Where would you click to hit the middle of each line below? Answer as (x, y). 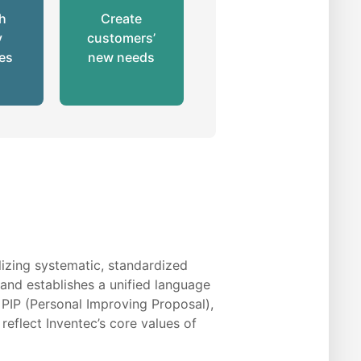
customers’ (122, 38)
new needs (122, 58)
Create (122, 19)
